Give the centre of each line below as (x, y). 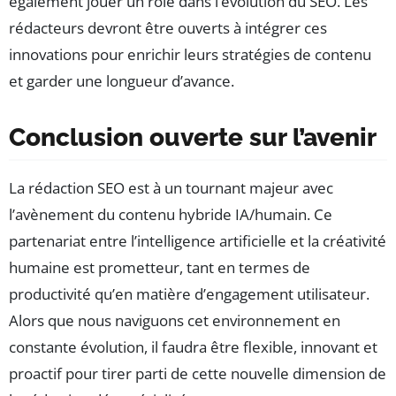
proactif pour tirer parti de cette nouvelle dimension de (198, 373)
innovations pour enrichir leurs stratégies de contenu (190, 54)
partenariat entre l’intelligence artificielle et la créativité (198, 240)
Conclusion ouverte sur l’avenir (193, 137)
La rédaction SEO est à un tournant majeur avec (171, 187)
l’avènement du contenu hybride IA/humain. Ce (171, 214)
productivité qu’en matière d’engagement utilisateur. (189, 293)
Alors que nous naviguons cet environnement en (175, 320)
